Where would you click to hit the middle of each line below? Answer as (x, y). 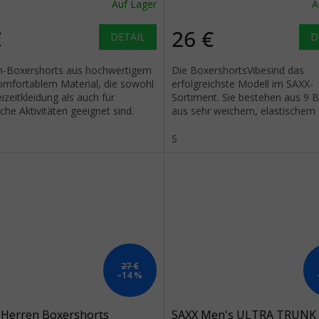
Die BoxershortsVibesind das (237, 70)
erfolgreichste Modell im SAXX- (242, 84)
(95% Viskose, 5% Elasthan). (235, 125)
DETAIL (127, 37)
